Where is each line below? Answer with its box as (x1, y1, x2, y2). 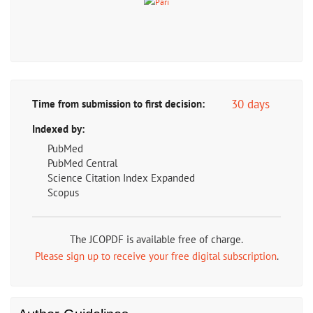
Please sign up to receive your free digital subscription (34, 249, 277, 263)
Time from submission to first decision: (31, 97, 205, 111)
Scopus (47, 186, 79, 200)
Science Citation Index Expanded (47, 171, 195, 185)
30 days (231, 96, 270, 112)
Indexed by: (31, 122, 85, 136)
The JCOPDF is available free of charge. (70, 233, 243, 247)
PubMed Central (47, 156, 117, 170)
